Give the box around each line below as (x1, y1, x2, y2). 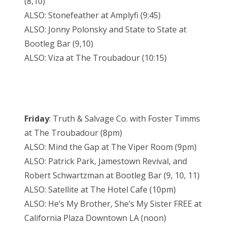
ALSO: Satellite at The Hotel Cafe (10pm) (24, 183, 176, 195)
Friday (24, 112, 49, 124)
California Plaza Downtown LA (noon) (24, 212, 166, 223)
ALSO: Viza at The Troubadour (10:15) (24, 52, 167, 63)
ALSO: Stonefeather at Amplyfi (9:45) (24, 9, 161, 21)
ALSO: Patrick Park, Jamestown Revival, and (24, 155, 187, 167)
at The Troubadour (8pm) (24, 127, 122, 138)
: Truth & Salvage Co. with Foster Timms (49, 112, 200, 124)
